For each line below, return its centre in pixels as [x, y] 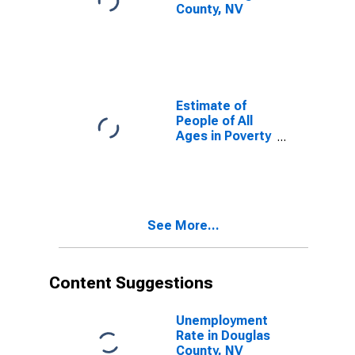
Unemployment [222, 321]
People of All [214, 121]
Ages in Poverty [223, 136]
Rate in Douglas [223, 336]
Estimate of [211, 106]
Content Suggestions [131, 283]
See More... [183, 225]
